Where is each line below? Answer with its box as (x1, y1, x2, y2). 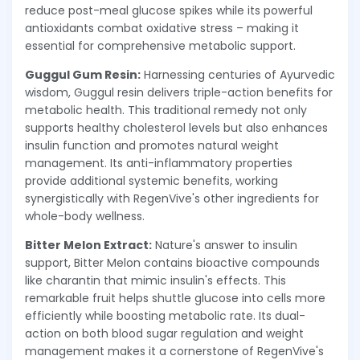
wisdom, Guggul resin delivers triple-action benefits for (25, 84, 333, 101)
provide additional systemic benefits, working (25, 173, 278, 190)
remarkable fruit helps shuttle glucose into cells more (25, 290, 325, 307)
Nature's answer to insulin (152, 237, 297, 254)
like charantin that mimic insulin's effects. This (25, 272, 286, 289)
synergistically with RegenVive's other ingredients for (25, 190, 319, 207)
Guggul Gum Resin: (25, 67, 141, 84)
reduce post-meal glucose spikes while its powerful (25, 2, 313, 19)
